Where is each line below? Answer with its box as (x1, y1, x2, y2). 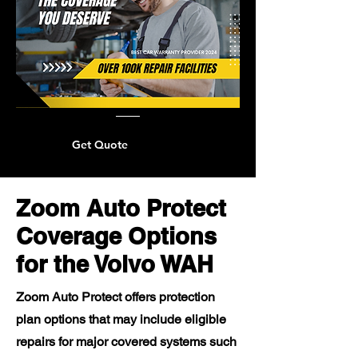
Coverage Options (16, 222, 217, 250)
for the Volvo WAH (16, 250, 213, 278)
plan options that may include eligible (16, 312, 226, 327)
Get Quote (72, 137, 128, 152)
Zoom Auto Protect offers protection (16, 289, 215, 304)
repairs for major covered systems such (16, 334, 237, 349)
